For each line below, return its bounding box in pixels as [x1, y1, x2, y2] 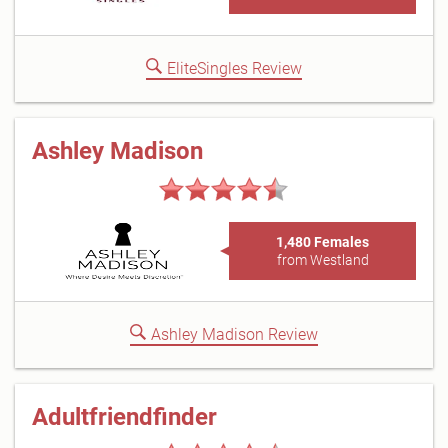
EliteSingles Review [167, 59, 302, 78]
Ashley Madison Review [151, 325, 318, 344]
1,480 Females [276, 234, 369, 250]
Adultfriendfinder [32, 403, 217, 431]
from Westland [276, 252, 369, 268]
